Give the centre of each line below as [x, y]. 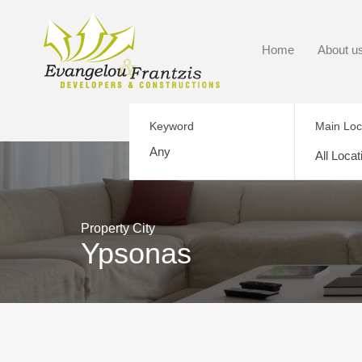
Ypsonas [136, 253]
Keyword [172, 126]
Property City [118, 228]
